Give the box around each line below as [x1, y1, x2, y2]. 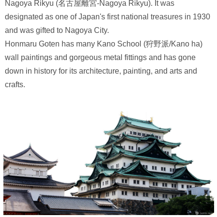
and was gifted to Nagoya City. [5, 26, 109, 35]
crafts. [5, 80, 25, 89]
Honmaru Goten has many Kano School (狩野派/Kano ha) [5, 40, 202, 48]
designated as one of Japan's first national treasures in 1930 [5, 13, 210, 21]
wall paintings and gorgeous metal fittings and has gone [5, 53, 196, 62]
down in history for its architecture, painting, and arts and [5, 67, 197, 76]
